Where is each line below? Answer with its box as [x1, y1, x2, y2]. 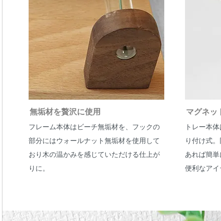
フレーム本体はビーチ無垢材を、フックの [29, 123, 160, 131]
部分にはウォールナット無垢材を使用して [29, 137, 160, 145]
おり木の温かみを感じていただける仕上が [29, 150, 160, 159]
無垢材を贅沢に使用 [30, 108, 101, 116]
